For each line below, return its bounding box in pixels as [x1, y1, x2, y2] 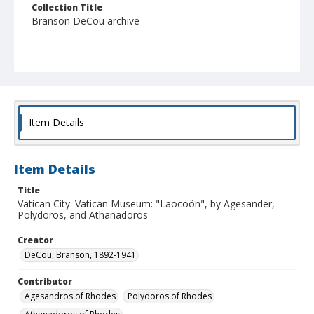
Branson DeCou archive [32, 14, 139, 28]
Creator [18, 234, 53, 247]
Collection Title [32, 1, 102, 14]
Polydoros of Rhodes [128, 290, 212, 303]
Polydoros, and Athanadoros [18, 208, 148, 222]
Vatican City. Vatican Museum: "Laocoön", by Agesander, [18, 197, 275, 211]
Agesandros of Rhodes [25, 290, 116, 303]
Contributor [18, 275, 72, 288]
